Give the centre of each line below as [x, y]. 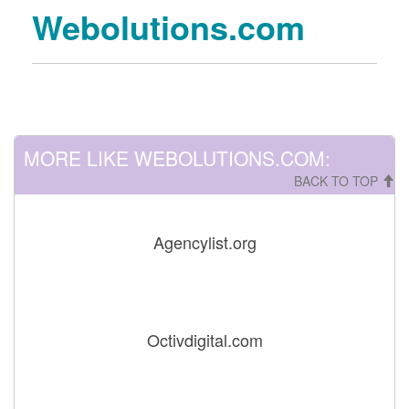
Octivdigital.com [204, 340]
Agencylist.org [204, 242]
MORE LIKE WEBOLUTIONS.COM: [177, 158]
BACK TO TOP [338, 181]
